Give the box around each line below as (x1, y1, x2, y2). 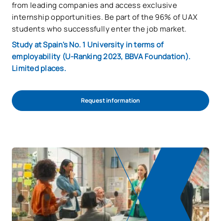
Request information (81, 96, 140, 105)
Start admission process (75, 117, 146, 125)
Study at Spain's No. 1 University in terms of (12, 39, 164, 50)
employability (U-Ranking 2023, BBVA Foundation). (12, 51, 190, 62)
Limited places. (12, 63, 66, 74)
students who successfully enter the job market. (12, 24, 187, 34)
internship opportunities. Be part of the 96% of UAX (12, 12, 198, 22)
